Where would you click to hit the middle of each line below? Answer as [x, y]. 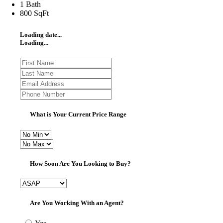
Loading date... [41, 35]
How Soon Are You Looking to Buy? [80, 163]
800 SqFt [34, 13]
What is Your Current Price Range [78, 114]
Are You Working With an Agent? [77, 203]
